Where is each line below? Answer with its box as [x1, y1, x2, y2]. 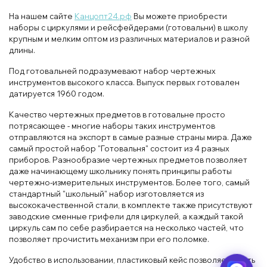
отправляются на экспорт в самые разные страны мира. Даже [9, 132, 252, 142]
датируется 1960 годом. [9, 88, 104, 98]
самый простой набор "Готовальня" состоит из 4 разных [9, 143, 229, 153]
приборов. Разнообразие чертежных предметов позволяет [9, 154, 247, 164]
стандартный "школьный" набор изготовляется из [9, 188, 204, 198]
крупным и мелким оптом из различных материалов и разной [9, 33, 250, 44]
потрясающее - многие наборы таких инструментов [9, 120, 215, 131]
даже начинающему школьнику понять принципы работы [9, 166, 232, 176]
